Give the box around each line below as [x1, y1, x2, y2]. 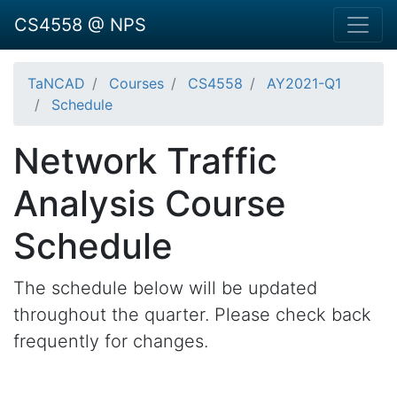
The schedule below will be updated [13, 277, 317, 299]
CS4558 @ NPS [14, 14, 146, 35]
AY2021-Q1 [267, 74, 341, 92]
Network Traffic [13, 139, 277, 183]
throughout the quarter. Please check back [13, 304, 371, 325]
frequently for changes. [13, 331, 208, 352]
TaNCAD [27, 74, 85, 92]
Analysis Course [13, 182, 286, 225]
